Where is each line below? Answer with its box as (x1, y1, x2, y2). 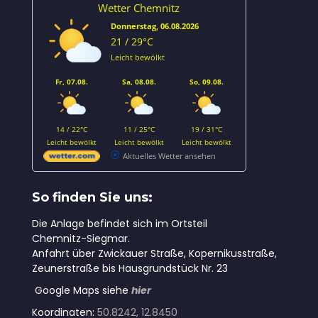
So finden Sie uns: (31, 190, 153, 205)
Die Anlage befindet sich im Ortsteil (31, 216, 207, 231)
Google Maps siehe (31, 283, 131, 297)
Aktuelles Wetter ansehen (122, 150, 216, 161)
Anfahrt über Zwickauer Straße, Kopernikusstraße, (31, 246, 277, 261)
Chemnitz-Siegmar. (31, 231, 130, 246)
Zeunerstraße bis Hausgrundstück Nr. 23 (31, 261, 228, 275)
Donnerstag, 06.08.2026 (110, 21, 199, 31)
